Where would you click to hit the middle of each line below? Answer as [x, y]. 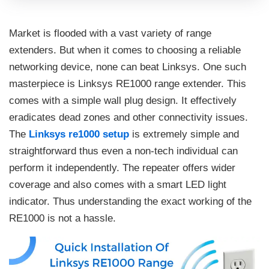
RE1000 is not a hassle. [62, 219]
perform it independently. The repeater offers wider [122, 168]
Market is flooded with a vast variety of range [110, 34]
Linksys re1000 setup [79, 134]
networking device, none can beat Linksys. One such [128, 67]
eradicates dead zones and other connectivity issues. [128, 118]
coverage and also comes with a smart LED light [118, 185]
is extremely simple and [184, 134]
